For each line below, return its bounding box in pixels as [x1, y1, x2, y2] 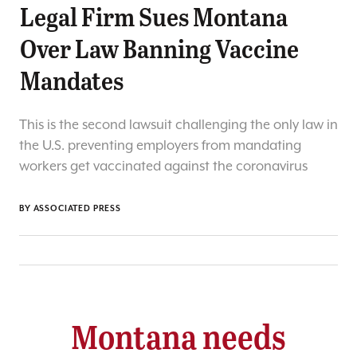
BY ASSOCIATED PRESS [19, 203, 121, 214]
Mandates [20, 61, 124, 97]
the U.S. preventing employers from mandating [19, 138, 301, 154]
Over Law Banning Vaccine [20, 29, 299, 65]
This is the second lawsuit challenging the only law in [19, 117, 338, 133]
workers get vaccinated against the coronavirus [19, 159, 308, 175]
